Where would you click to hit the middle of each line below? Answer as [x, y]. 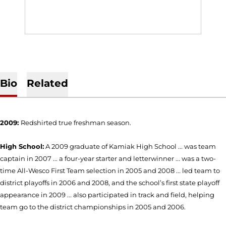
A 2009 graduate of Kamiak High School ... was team [130, 146]
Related [47, 83]
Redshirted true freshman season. [76, 123]
